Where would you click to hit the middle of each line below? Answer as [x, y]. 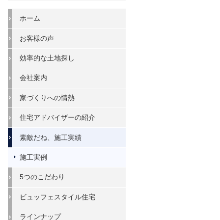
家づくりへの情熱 [47, 97]
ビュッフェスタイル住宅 [57, 197]
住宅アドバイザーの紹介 [57, 118]
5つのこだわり [42, 177]
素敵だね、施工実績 [51, 137]
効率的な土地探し [47, 58]
